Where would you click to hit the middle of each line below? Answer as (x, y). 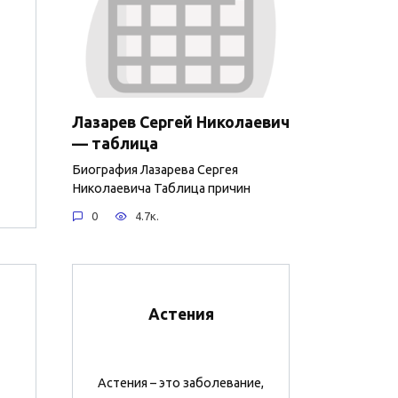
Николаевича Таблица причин (161, 188)
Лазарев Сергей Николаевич (181, 122)
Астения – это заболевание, (181, 383)
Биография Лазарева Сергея (155, 169)
